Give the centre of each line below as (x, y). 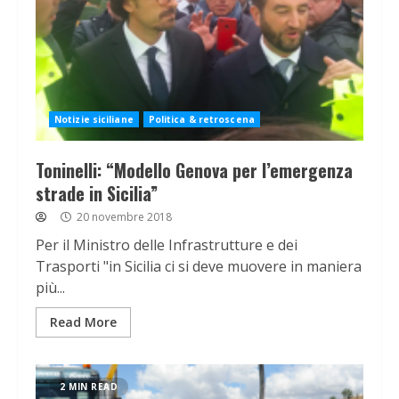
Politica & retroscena (201, 120)
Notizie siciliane (94, 120)
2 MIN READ (89, 387)
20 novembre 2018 (123, 217)
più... (50, 288)
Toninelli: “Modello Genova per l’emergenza (194, 171)
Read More (83, 322)
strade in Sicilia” (97, 194)
